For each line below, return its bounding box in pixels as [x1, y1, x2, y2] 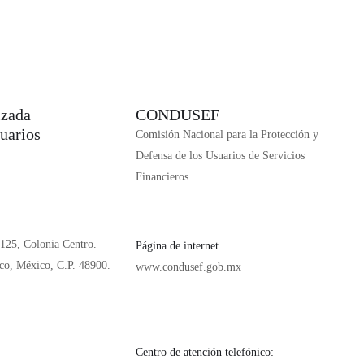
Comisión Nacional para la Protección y [136, 128, 318, 141]
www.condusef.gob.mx [136, 261, 241, 273]
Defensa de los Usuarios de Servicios [136, 149, 305, 162]
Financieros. [136, 171, 192, 183]
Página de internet [136, 240, 219, 252]
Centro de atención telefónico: [136, 346, 274, 358]
